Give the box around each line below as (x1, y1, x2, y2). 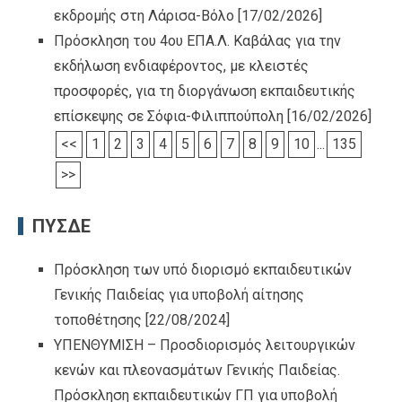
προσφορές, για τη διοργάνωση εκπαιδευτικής (54, 82, 355, 100)
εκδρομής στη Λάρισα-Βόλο (54, 6, 234, 24)
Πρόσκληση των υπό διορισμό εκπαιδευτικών (54, 260, 352, 278)
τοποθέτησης (54, 310, 142, 328)
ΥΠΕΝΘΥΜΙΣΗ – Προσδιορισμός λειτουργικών (54, 336, 355, 354)
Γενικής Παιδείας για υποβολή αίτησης (54, 285, 304, 303)
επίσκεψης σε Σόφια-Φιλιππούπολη (54, 107, 284, 125)
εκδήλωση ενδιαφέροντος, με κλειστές (54, 57, 309, 74)
